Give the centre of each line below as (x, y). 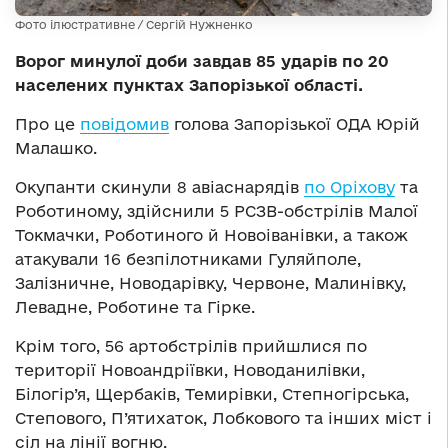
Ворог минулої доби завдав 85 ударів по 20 (202, 60)
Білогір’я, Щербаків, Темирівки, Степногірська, (212, 393)
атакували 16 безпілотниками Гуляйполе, (188, 258)
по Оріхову (349, 186)
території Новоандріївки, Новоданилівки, (190, 369)
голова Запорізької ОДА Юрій (294, 123)
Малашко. (56, 147)
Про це (47, 123)
